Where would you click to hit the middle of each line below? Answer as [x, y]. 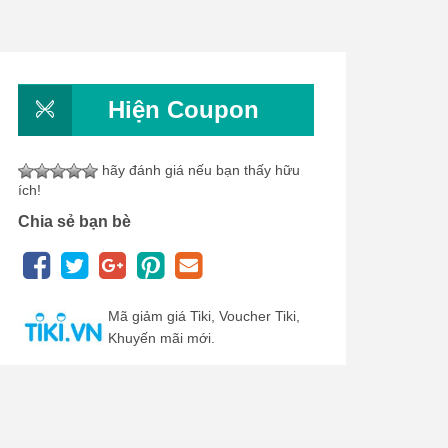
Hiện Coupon [183, 109]
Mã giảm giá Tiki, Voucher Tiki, [204, 316]
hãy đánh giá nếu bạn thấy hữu [199, 170]
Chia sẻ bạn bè [74, 221]
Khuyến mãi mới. [161, 338]
